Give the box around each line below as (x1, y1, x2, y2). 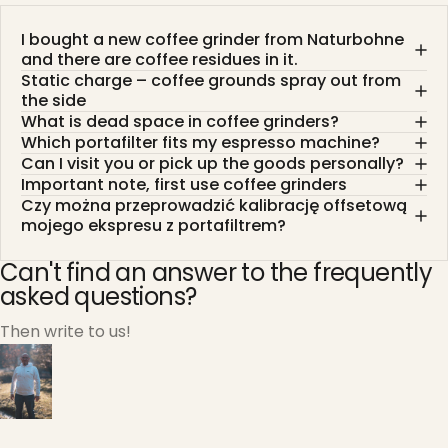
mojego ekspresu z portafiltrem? (21, 214, 286, 238)
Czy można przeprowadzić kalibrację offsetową (21, 194, 407, 218)
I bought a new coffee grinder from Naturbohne (21, 28, 404, 52)
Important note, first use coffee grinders (21, 173, 347, 197)
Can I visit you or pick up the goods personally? (21, 152, 404, 176)
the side (21, 89, 86, 113)
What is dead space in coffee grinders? (21, 110, 339, 134)
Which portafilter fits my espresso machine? (21, 131, 380, 155)
